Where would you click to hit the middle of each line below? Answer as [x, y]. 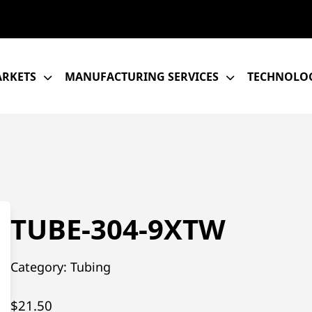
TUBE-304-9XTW [118, 228]
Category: [40, 266]
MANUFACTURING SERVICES [142, 76]
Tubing [90, 266]
